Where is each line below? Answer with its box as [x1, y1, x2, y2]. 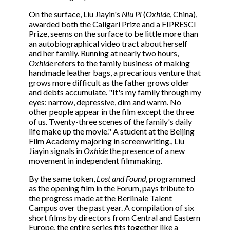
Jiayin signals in [29, 146, 84, 156]
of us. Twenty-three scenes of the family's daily [29, 117, 192, 127]
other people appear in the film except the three [29, 107, 194, 117]
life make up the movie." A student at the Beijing [29, 126, 195, 137]
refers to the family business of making [54, 58, 190, 68]
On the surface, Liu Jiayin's [29, 9, 122, 20]
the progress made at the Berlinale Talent [29, 193, 172, 203]
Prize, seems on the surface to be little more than [29, 29, 198, 39]
